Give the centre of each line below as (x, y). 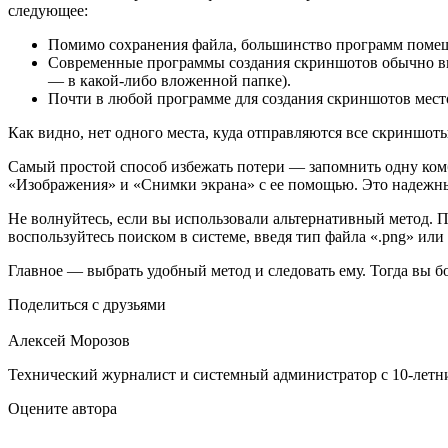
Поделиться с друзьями (87, 304)
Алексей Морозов (69, 340)
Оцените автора (62, 408)
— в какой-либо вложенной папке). (169, 80)
